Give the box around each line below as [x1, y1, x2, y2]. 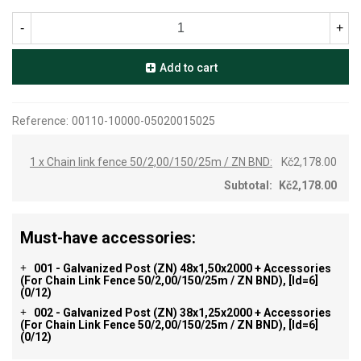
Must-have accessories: [20, 228, 196, 247]
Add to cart [160, 60, 218, 74]
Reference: [12, 114, 68, 127]
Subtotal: [224, 178, 272, 192]
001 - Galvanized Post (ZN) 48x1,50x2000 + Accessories [31, 261, 331, 275]
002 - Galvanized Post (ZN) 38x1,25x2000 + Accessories [31, 305, 331, 319]
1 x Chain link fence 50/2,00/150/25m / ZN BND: [30, 155, 272, 168]
